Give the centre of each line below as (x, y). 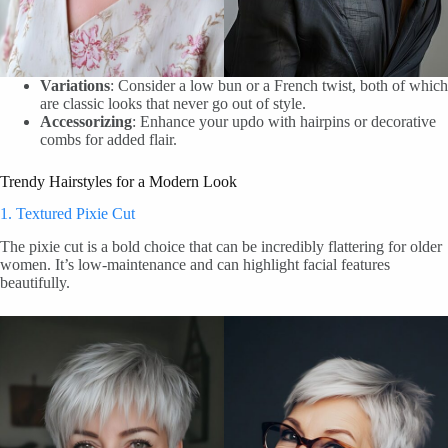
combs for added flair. (108, 139)
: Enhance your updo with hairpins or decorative (284, 121)
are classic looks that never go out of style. (173, 103)
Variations (75, 85)
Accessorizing (86, 121)
